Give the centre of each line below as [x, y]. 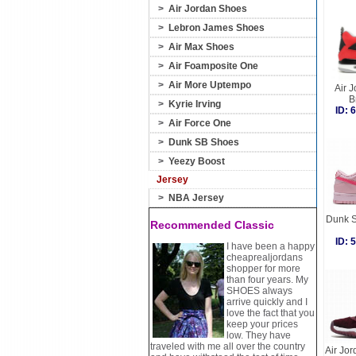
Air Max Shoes [201, 47]
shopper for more [263, 269]
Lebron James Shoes [217, 28]
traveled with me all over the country [228, 346]
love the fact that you [271, 313]
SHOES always [259, 291]
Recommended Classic [212, 225]
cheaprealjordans [265, 257]
